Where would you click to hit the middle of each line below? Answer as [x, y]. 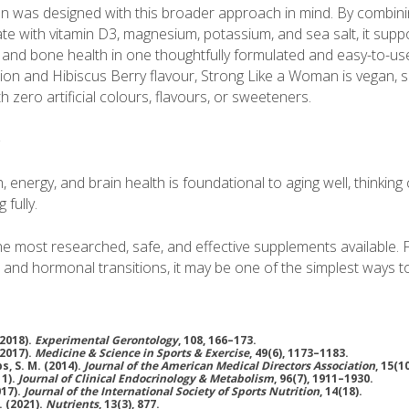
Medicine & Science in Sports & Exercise [142, 353]
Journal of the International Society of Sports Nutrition [172, 391]
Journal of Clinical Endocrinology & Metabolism [146, 378]
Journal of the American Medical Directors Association [230, 366]
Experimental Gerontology [106, 340]
